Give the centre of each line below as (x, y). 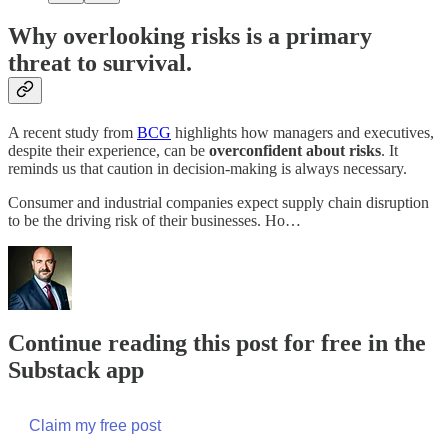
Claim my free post (95, 426)
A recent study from (72, 133)
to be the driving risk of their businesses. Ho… (154, 221)
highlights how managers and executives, (302, 133)
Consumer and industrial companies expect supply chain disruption (218, 203)
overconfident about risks (295, 151)
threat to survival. (100, 63)
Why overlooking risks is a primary (190, 36)
